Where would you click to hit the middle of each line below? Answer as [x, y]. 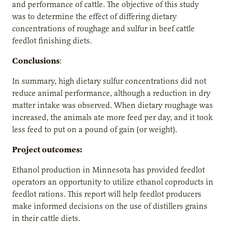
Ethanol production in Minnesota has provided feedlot [108, 170]
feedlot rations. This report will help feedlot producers [107, 194]
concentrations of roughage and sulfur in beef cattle [103, 29]
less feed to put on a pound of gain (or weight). [95, 129]
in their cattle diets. [46, 218]
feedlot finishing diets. [52, 41]
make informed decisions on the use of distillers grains [110, 206]
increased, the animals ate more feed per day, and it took [112, 117]
